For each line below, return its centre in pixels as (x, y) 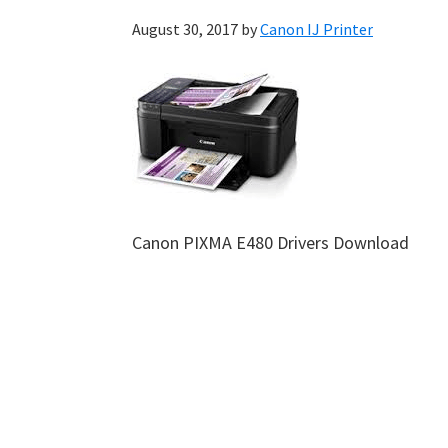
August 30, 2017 (185, 29)
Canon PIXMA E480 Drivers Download (270, 242)
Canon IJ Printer (316, 29)
